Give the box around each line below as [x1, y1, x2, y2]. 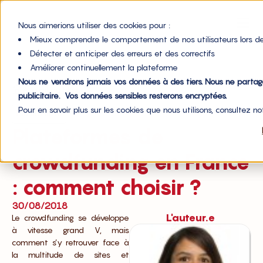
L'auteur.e [165, 211, 215, 224]
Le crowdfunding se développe [12, 213, 129, 223]
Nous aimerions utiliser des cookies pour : [18, 19, 170, 30]
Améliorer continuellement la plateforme [29, 62, 178, 72]
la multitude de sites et [12, 249, 129, 260]
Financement [16, 109, 62, 119]
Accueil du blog [22, 85, 78, 95]
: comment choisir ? [12, 174, 201, 200]
